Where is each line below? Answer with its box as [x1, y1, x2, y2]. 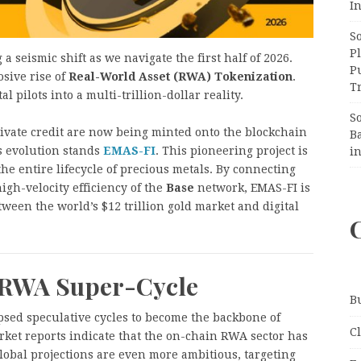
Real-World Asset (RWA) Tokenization [68, 69, 293, 83]
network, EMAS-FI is [194, 180, 310, 194]
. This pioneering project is [156, 143, 308, 157]
